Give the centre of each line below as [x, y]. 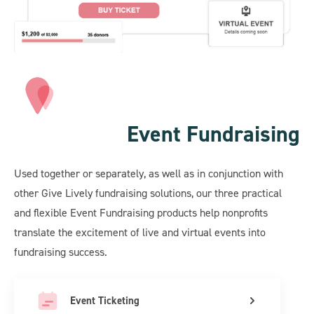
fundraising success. [61, 251]
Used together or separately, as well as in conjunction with [149, 173]
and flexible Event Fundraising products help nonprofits [141, 212]
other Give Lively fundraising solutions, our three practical [148, 192]
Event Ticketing [105, 300]
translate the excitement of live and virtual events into [140, 232]
